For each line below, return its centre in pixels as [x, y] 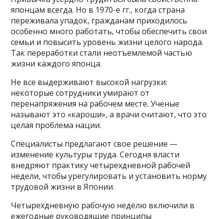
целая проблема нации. [56, 125]
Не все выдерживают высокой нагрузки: [89, 82]
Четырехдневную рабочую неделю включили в [103, 205]
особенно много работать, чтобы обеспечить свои [109, 31]
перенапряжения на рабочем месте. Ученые [95, 103]
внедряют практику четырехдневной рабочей [101, 165]
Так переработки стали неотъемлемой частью [102, 53]
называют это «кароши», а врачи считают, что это [109, 114]
